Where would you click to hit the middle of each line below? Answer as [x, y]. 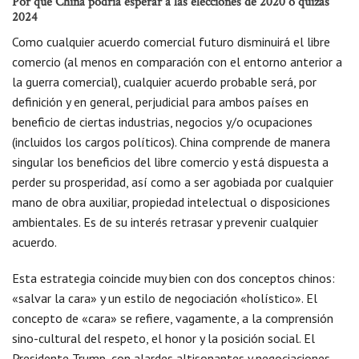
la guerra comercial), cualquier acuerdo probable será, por [164, 82]
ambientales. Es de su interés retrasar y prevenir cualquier [165, 222]
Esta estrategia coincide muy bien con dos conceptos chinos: [173, 278]
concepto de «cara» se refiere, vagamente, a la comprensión [173, 319]
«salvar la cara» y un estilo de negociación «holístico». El [165, 298]
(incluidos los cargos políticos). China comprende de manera [171, 142]
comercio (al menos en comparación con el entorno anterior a [177, 62]
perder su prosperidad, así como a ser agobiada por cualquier [173, 182]
